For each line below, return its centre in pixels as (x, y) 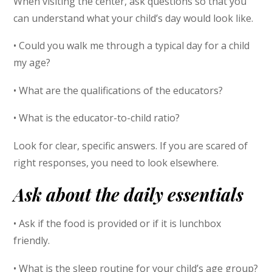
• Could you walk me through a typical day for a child (132, 46)
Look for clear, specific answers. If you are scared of (131, 146)
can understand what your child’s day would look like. (134, 18)
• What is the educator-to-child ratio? (97, 118)
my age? (32, 63)
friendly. (32, 241)
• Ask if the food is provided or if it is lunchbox (117, 224)
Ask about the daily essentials (129, 194)
